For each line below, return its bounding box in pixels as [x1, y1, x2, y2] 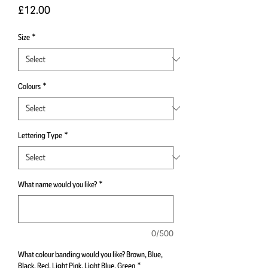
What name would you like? [18, 179, 97, 189]
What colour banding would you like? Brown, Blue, [18, 249, 163, 259]
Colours [18, 81, 41, 91]
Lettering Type [18, 130, 62, 140]
